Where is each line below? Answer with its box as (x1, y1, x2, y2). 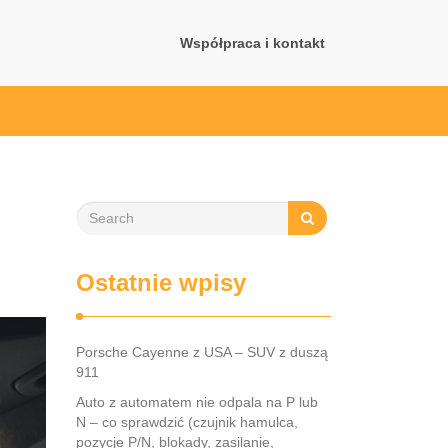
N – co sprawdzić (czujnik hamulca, (76, 414, 298, 430)
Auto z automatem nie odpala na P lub (76, 394, 318, 410)
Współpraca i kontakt (180, 35, 325, 51)
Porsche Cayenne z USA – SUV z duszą (76, 344, 328, 360)
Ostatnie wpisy (76, 269, 246, 296)
